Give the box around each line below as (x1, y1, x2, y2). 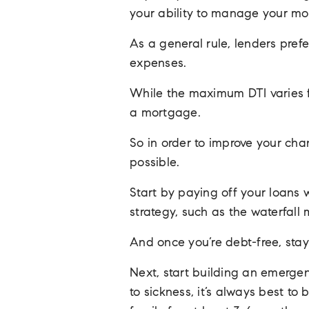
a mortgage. (130, 107, 201, 120)
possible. (130, 157, 180, 170)
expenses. (130, 57, 187, 70)
